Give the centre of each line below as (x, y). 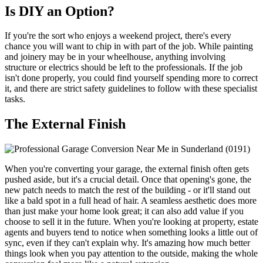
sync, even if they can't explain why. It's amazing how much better (127, 243)
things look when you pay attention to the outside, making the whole (131, 254)
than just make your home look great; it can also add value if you (124, 211)
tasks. (15, 99)
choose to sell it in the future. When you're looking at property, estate (131, 222)
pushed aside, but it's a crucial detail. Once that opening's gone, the (128, 180)
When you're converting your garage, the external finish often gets (127, 169)
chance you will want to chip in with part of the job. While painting (129, 46)
